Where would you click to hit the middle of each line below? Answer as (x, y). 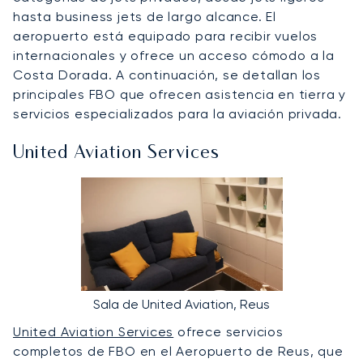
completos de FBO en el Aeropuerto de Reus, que (178, 351)
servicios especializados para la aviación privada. (177, 113)
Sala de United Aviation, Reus (181, 304)
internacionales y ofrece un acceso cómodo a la (174, 55)
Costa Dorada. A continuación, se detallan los (167, 75)
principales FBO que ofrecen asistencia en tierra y (179, 94)
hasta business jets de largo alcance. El (145, 16)
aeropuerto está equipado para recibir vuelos (166, 36)
